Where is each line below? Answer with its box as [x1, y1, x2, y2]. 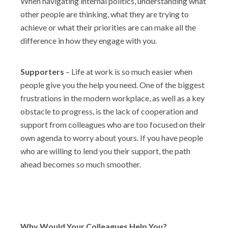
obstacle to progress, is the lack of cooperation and [20, 106, 198, 116]
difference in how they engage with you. [20, 36, 157, 45]
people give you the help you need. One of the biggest [20, 80, 205, 90]
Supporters [20, 67, 64, 76]
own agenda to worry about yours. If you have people [20, 133, 203, 142]
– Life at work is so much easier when [64, 67, 192, 76]
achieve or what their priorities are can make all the [20, 22, 196, 32]
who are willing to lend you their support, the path [20, 146, 190, 156]
